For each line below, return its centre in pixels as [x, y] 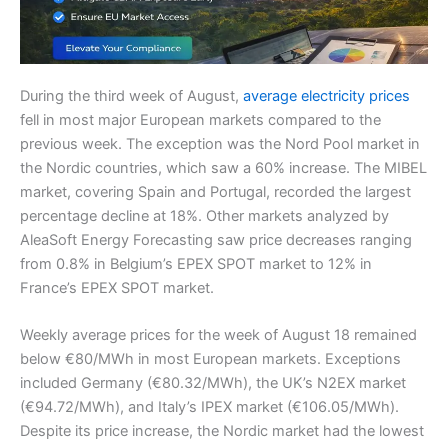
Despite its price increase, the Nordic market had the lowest [222, 431]
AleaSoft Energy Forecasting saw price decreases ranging [216, 239]
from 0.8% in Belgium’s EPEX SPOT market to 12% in [196, 263]
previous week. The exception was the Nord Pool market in [220, 143]
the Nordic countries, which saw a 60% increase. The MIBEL [223, 167]
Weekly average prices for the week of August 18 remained [218, 335]
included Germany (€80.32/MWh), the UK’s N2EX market [213, 383]
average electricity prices [326, 95]
